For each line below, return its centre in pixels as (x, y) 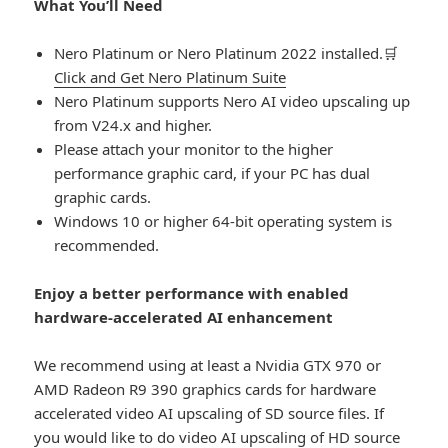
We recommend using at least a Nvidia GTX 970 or (208, 364)
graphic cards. (103, 196)
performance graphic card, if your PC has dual (212, 172)
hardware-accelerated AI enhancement (184, 316)
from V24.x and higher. (133, 124)
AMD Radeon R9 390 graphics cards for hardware (205, 388)
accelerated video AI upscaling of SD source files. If (209, 412)
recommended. (107, 244)
